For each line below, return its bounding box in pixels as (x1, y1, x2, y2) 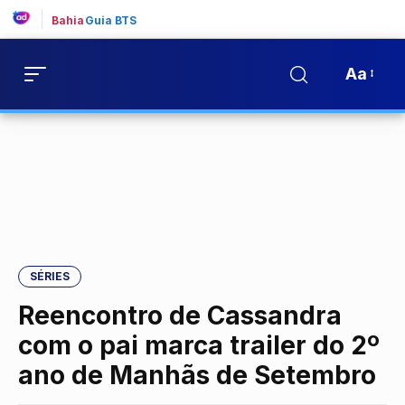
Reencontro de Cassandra (18, 300, 342, 331)
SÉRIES (30, 269, 70, 283)
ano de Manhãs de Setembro (18, 360, 376, 391)
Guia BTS (84, 14, 137, 27)
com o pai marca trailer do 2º (18, 330, 380, 361)
